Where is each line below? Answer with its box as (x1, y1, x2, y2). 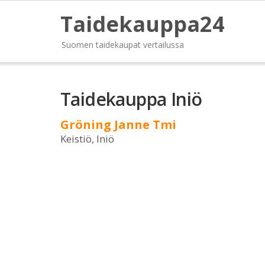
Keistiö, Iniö (60, 132, 114, 146)
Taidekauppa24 (60, 9, 225, 38)
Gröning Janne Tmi (60, 117, 176, 132)
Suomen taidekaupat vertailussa (62, 39, 184, 50)
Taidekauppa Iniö (60, 87, 202, 111)
